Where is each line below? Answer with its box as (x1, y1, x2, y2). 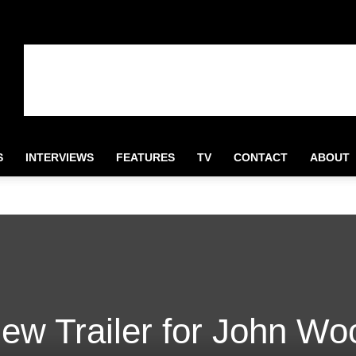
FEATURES (116, 151, 175, 164)
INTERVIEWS (25, 151, 94, 164)
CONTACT (234, 151, 288, 164)
